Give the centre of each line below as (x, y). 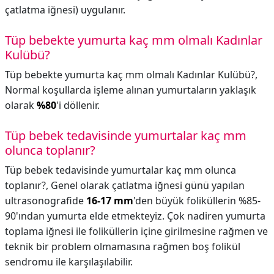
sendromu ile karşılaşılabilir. (69, 262)
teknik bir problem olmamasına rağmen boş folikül (123, 246)
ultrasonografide (46, 201)
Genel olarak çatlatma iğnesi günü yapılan (148, 185)
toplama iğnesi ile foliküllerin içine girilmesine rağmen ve (136, 231)
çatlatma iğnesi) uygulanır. (65, 10)
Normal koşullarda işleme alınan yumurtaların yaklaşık (131, 90)
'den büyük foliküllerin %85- (197, 201)
